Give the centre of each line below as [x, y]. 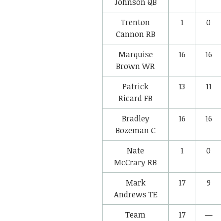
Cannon [130, 34]
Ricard [130, 98]
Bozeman [132, 130]
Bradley [135, 118]
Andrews [130, 194]
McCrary [130, 162]
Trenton [135, 22]
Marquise [135, 54]
